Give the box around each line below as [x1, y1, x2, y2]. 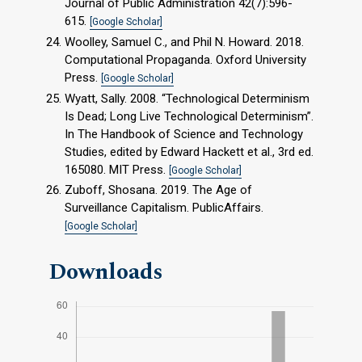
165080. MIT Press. [65, 162, 169, 177]
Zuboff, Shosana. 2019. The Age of [65, 183, 252, 198]
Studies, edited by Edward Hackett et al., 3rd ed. [65, 144, 314, 159]
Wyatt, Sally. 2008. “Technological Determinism [65, 90, 309, 106]
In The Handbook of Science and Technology [65, 126, 303, 141]
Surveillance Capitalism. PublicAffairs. [65, 200, 263, 216]
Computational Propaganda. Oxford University [65, 52, 306, 67]
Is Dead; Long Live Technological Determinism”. [65, 108, 314, 124]
